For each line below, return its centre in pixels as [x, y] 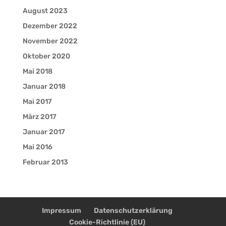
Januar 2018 [44, 86]
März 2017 [39, 117]
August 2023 [45, 11]
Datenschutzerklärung [133, 210]
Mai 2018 [37, 71]
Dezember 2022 [50, 26]
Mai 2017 [37, 101]
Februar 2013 [45, 162]
